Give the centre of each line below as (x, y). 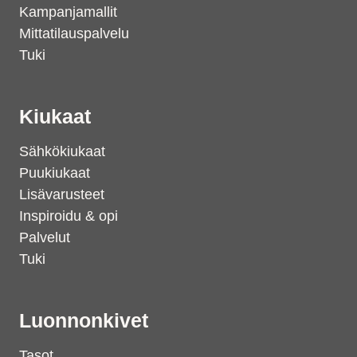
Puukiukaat (55, 173)
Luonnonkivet (84, 320)
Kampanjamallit (68, 12)
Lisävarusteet (62, 194)
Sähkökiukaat (62, 151)
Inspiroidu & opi (69, 216)
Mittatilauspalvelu (74, 33)
